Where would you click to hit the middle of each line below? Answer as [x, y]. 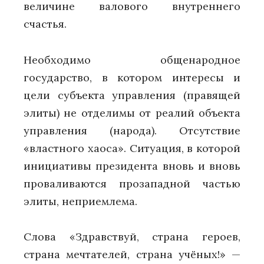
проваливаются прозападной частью [132, 183]
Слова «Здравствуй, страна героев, [132, 237]
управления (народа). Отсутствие [132, 130]
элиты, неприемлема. [80, 201]
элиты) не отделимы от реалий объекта [132, 113]
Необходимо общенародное [132, 60]
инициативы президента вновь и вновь [132, 166]
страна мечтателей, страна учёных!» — [132, 255]
